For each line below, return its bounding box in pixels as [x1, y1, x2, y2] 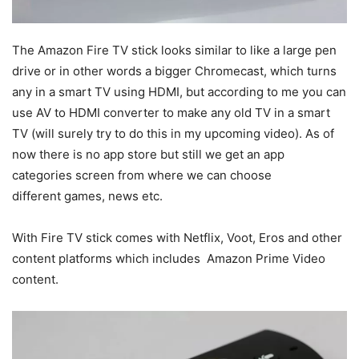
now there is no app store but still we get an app [12, 147, 284, 163]
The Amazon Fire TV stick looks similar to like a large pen [12, 42, 337, 58]
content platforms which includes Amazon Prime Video [12, 251, 325, 267]
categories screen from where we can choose [12, 167, 272, 184]
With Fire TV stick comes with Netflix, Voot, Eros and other [12, 230, 342, 246]
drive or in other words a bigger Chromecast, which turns [12, 63, 337, 79]
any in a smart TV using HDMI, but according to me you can [12, 84, 346, 100]
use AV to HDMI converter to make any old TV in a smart [12, 105, 330, 121]
